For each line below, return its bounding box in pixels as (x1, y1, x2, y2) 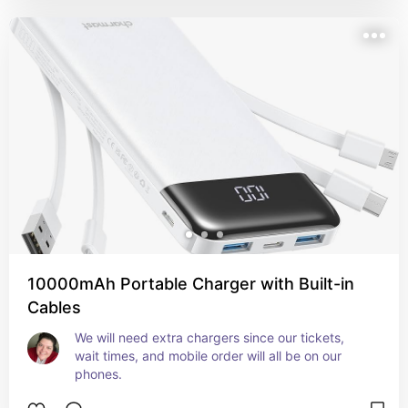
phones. (75, 366, 122, 382)
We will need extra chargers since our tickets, (75, 330, 344, 345)
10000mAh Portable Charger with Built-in (27, 274, 354, 293)
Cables (27, 298, 81, 317)
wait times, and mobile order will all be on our (75, 348, 342, 363)
